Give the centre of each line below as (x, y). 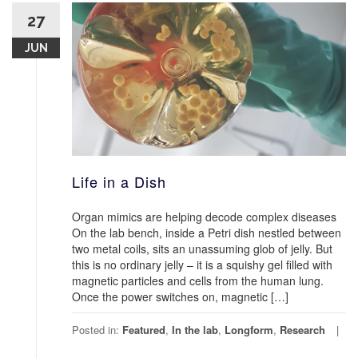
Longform (249, 329)
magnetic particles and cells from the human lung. (198, 280)
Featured (144, 329)
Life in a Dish (119, 181)
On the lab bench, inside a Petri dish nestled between (207, 232)
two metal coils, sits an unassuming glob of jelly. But (202, 248)
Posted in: (97, 329)
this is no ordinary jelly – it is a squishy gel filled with (202, 264)
